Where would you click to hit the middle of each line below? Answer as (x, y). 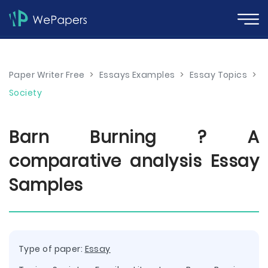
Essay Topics (218, 75)
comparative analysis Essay (134, 161)
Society (26, 93)
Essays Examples (137, 75)
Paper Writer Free (47, 75)
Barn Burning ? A (134, 137)
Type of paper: (52, 249)
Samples (46, 185)
